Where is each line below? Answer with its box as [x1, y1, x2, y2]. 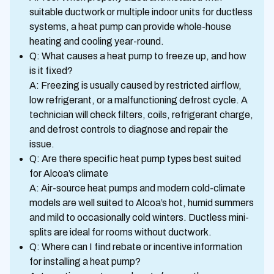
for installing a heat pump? [29, 256, 141, 267]
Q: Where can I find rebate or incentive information [29, 241, 242, 252]
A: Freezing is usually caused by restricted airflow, [29, 80, 242, 91]
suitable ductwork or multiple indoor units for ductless [29, 6, 253, 17]
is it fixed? [29, 65, 73, 76]
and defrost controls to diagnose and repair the [29, 124, 228, 135]
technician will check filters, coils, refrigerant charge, [29, 109, 253, 120]
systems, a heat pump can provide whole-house [29, 21, 231, 32]
